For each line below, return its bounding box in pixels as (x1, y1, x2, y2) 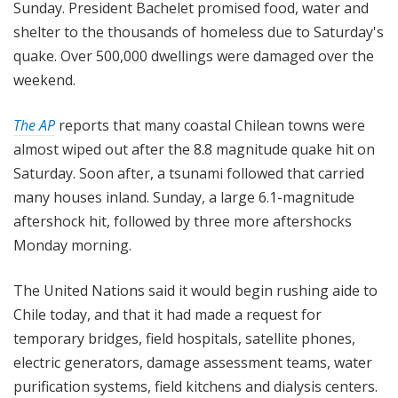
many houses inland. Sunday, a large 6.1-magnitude (13, 187, 354, 208)
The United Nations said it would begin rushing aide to (13, 281, 378, 301)
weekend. (13, 70, 76, 91)
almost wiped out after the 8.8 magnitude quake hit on (13, 139, 375, 160)
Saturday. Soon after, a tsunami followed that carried (13, 163, 364, 184)
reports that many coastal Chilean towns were (55, 115, 365, 136)
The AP (13, 115, 55, 136)
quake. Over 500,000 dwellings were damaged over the (13, 46, 374, 67)
